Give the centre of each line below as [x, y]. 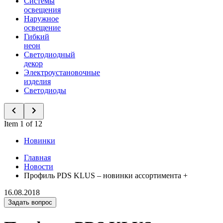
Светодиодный [50, 55]
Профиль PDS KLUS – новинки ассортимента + [106, 175]
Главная [37, 158]
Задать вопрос [30, 202]
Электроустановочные [62, 72]
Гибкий [37, 37]
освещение [42, 28]
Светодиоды [45, 90]
